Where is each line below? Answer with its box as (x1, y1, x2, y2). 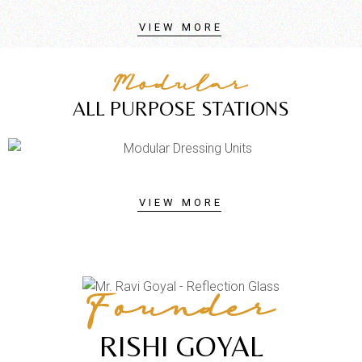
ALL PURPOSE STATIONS (73, 97, 289, 121)
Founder (86, 292, 276, 334)
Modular (114, 74, 248, 103)
